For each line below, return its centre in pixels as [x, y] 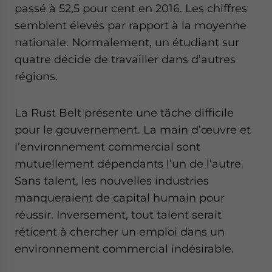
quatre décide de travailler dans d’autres [125, 59]
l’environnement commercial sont [107, 146]
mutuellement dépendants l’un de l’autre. [129, 163]
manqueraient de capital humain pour [120, 197]
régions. [36, 76]
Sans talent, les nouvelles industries [112, 180]
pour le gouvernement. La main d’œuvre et [133, 129]
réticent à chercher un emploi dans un [120, 231]
